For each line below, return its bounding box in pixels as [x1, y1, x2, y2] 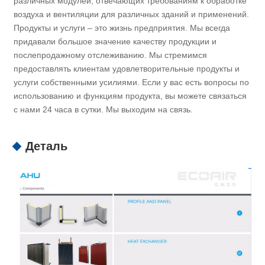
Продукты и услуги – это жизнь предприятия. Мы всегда [14, 23, 231, 33]
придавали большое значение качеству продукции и [14, 37, 217, 47]
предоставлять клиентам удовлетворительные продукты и [14, 64, 240, 74]
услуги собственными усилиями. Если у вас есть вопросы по [14, 77, 250, 88]
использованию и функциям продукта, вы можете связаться [14, 91, 247, 101]
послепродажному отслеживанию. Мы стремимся [14, 50, 208, 60]
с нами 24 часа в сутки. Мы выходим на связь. [14, 105, 193, 115]
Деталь [25, 140, 68, 153]
